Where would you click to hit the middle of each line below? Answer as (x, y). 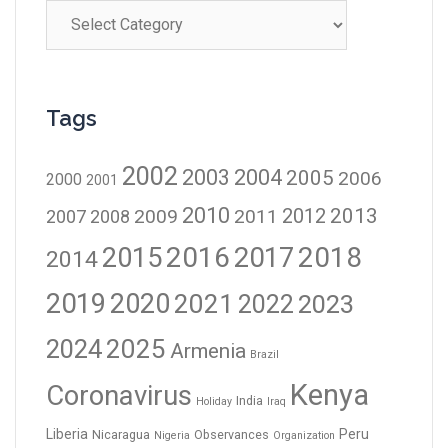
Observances (231, 434)
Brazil (264, 354)
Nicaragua (121, 434)
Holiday (214, 401)
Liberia (67, 433)
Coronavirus (119, 395)
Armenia (208, 350)
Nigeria (172, 435)
